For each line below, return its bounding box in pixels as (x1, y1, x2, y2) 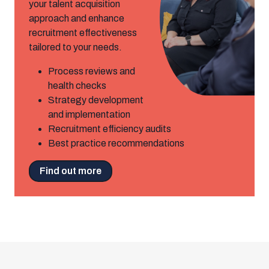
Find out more (40, 165, 101, 176)
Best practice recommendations (48, 138, 184, 148)
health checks (48, 80, 106, 91)
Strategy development (48, 94, 144, 105)
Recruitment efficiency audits (48, 123, 171, 134)
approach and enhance (29, 13, 124, 23)
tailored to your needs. (29, 41, 122, 52)
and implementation (48, 109, 130, 119)
